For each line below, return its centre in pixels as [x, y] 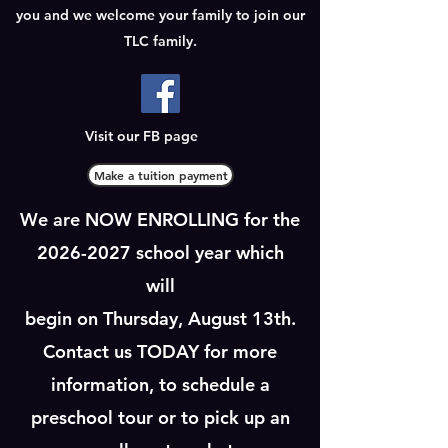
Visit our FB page [141, 136]
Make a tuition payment [160, 175]
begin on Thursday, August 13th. [160, 318]
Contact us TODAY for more [160, 351]
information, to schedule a [160, 384]
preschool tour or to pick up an [160, 417]
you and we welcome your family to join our [160, 15]
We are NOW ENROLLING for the [160, 219]
